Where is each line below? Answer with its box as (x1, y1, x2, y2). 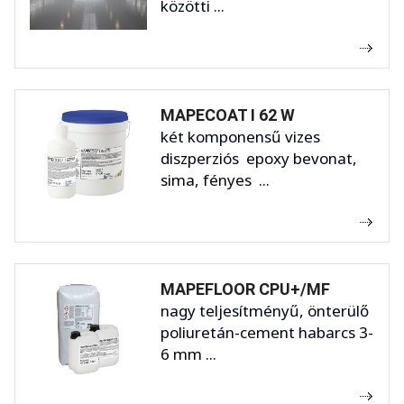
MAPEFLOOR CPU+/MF (161, 279, 330, 298)
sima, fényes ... (161, 169, 270, 190)
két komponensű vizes (161, 125, 320, 147)
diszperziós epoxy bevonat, (161, 147, 357, 169)
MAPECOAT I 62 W (161, 105, 295, 124)
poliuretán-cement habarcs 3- (161, 321, 373, 343)
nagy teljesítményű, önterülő (161, 299, 369, 321)
